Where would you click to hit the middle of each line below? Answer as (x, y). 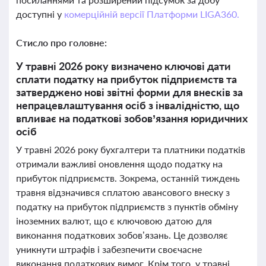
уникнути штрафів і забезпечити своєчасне (109, 249)
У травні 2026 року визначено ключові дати (123, 66)
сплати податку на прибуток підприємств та (126, 79)
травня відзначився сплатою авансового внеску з (123, 192)
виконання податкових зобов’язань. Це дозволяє (122, 235)
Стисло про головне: (61, 42)
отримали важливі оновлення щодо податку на (119, 164)
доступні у (40, 14)
